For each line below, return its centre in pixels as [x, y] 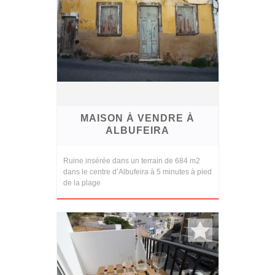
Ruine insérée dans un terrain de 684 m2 [131, 161]
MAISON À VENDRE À [137, 118]
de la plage [82, 183]
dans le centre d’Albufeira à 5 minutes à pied [137, 172]
